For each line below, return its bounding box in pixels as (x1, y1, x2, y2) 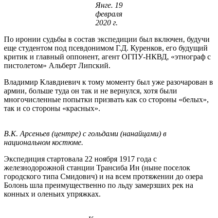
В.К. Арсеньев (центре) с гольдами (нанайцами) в (4, 129, 166, 138)
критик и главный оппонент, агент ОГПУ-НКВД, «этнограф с (4, 52, 211, 61)
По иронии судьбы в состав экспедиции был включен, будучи (4, 35, 210, 43)
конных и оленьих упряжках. (4, 189, 101, 198)
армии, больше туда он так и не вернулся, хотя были (4, 86, 177, 95)
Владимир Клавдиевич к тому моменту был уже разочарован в (4, 77, 213, 86)
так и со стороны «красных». (4, 104, 100, 112)
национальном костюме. (4, 138, 83, 146)
